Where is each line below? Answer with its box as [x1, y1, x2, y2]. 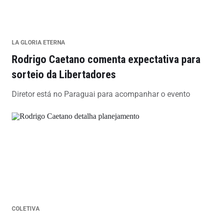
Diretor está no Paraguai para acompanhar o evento [12, 89, 190, 99]
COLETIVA [12, 205, 40, 212]
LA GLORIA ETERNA [12, 39, 65, 46]
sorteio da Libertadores [12, 67, 116, 81]
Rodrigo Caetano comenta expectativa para [12, 52, 200, 66]
